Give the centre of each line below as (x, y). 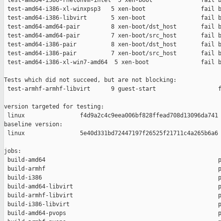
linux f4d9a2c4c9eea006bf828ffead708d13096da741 (111, 116)
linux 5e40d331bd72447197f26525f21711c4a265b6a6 (111, 133)
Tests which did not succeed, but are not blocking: (90, 80)
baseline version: (33, 125)
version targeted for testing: (54, 107)
